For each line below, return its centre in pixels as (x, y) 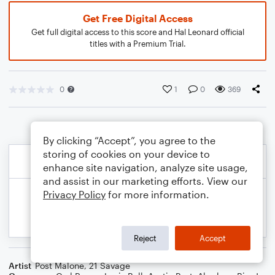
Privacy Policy (74, 194)
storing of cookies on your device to (126, 154)
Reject (145, 238)
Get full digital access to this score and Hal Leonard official (137, 32)
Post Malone (60, 265)
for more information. (157, 194)
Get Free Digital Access (137, 18)
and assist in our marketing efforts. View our (145, 181)
